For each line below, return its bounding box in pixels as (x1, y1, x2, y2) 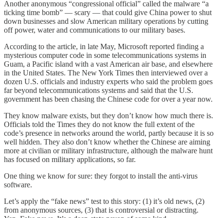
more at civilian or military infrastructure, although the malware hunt (4, 146, 213, 155)
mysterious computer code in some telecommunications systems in (4, 51, 206, 59)
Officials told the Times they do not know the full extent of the (4, 120, 195, 128)
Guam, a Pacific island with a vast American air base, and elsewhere (4, 59, 213, 68)
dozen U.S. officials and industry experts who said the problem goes (4, 77, 213, 86)
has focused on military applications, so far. (4, 155, 136, 163)
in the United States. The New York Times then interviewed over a (4, 68, 208, 77)
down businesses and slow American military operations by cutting (4, 17, 208, 25)
